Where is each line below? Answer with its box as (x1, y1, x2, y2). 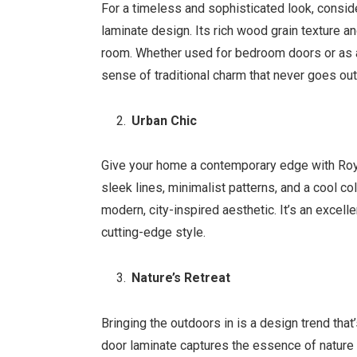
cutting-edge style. (101, 225, 206, 241)
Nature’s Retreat (131, 270, 231, 286)
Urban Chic (131, 112, 198, 128)
